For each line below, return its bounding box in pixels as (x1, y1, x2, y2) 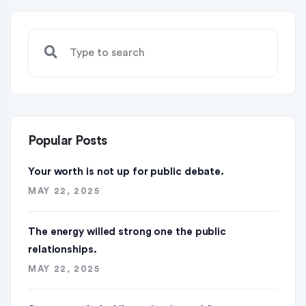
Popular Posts (28, 135, 107, 148)
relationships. (28, 245, 97, 255)
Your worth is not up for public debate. (28, 167, 225, 178)
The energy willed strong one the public (28, 227, 227, 238)
